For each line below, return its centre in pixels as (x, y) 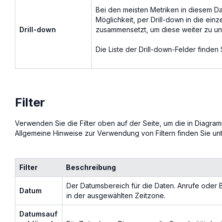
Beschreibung (91, 167)
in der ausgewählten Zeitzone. (116, 195)
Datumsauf (38, 214)
